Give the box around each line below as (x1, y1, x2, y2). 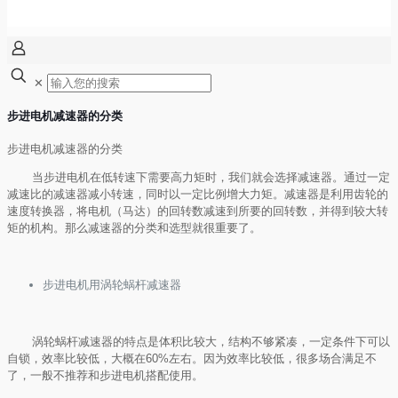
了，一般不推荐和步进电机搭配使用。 (7, 368, 203, 382)
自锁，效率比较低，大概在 (7, 351, 146, 365)
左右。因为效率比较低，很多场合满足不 (169, 351, 377, 365)
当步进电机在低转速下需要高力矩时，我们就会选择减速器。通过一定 (32, 170, 390, 184)
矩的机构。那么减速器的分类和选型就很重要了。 (7, 220, 261, 235)
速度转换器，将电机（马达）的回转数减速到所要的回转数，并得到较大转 (7, 203, 388, 218)
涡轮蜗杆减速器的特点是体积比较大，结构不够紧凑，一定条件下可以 (32, 334, 390, 348)
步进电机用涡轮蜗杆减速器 (43, 277, 181, 291)
